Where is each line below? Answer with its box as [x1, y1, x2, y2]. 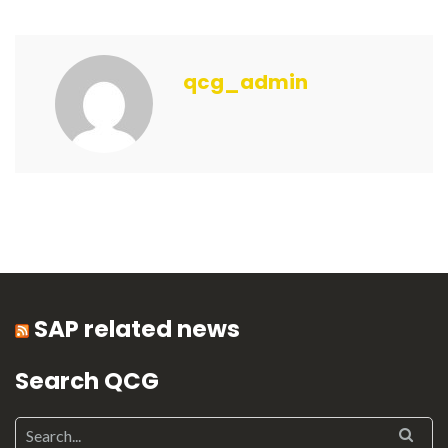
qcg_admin [183, 68, 308, 96]
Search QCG [15, 365, 159, 397]
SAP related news [34, 313, 240, 345]
